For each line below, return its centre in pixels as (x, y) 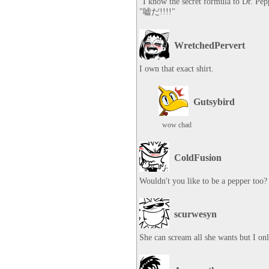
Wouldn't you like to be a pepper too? (203, 181)
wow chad (177, 125)
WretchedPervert (210, 45)
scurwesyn (195, 214)
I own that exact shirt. (177, 69)
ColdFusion (198, 158)
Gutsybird (214, 102)
